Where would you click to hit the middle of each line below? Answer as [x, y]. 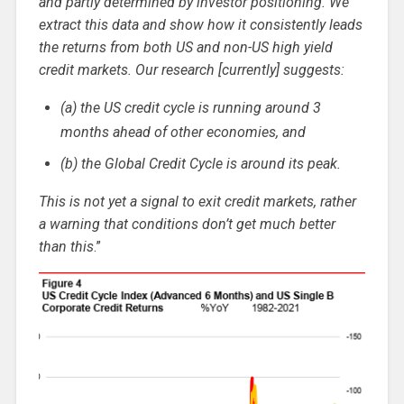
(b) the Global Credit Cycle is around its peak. [200, 164]
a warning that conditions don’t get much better [187, 225]
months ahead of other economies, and [183, 133]
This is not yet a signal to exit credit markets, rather [197, 202]
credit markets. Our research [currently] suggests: [191, 70]
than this [66, 247]
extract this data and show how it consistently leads [200, 25]
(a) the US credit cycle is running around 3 [190, 108]
